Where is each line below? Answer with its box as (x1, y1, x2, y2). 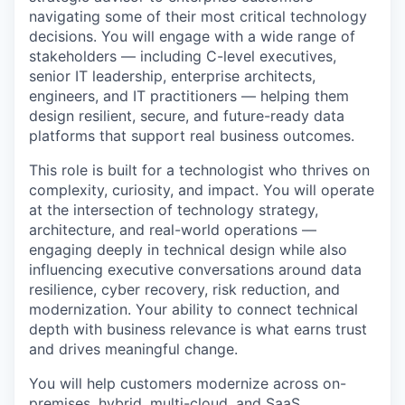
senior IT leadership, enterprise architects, (29, 67, 316, 85)
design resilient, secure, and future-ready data (29, 107, 344, 125)
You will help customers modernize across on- (29, 374, 346, 392)
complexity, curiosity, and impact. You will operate (29, 181, 374, 199)
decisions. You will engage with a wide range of (29, 27, 355, 45)
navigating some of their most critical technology (29, 7, 367, 25)
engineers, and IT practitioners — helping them (29, 87, 349, 105)
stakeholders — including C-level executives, (29, 47, 336, 65)
